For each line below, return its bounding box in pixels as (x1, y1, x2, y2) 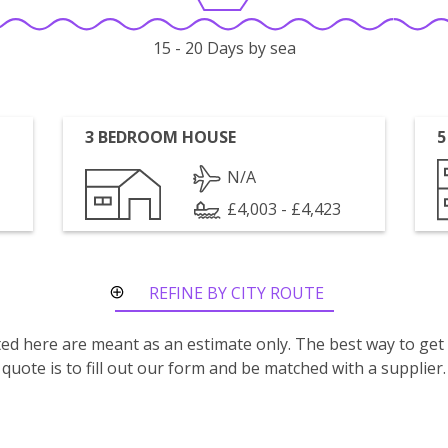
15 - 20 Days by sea (152, 37, 296, 60)
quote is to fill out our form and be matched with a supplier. (2, 357, 446, 379)
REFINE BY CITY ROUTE (149, 282, 324, 304)
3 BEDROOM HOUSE (85, 126, 237, 148)
